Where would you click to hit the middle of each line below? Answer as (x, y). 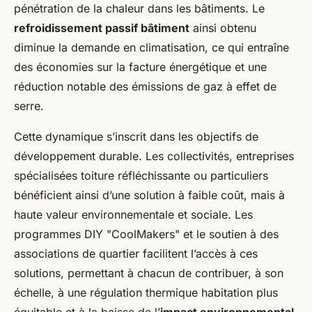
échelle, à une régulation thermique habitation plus (146, 293)
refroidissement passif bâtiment (102, 28)
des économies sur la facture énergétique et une (140, 67)
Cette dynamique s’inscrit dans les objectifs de (136, 137)
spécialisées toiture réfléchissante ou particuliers (141, 176)
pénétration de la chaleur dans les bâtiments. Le (139, 9)
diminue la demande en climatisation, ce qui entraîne (151, 48)
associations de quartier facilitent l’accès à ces (136, 254)
